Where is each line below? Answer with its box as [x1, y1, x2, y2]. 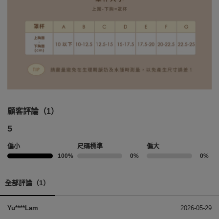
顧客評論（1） [7, 107, 59, 116]
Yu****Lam [7, 204, 38, 212]
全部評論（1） [5, 179, 50, 187]
